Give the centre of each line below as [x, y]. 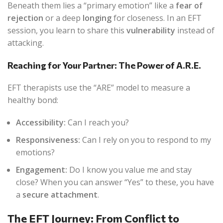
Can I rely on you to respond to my [146, 140]
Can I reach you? [97, 122]
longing [97, 18]
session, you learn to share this [67, 30]
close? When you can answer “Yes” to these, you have [115, 182]
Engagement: [42, 170]
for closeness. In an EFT [157, 18]
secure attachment [60, 195]
